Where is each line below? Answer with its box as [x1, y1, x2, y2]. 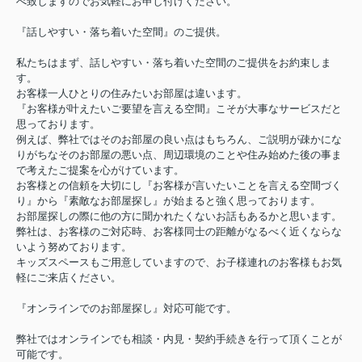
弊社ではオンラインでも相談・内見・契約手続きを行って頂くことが [16, 333, 342, 346]
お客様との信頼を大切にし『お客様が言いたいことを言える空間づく [16, 179, 342, 192]
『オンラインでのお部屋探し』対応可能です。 [16, 302, 237, 315]
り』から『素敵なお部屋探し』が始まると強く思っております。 [16, 195, 321, 208]
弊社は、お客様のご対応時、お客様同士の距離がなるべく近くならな [16, 225, 342, 238]
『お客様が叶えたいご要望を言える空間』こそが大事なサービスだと [16, 103, 342, 116]
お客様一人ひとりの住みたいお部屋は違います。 [16, 87, 247, 100]
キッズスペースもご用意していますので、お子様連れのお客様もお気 [16, 256, 342, 269]
